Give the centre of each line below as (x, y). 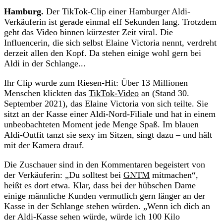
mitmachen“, (174, 175)
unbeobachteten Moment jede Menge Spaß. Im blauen (101, 124)
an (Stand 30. (164, 93)
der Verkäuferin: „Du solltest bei (64, 175)
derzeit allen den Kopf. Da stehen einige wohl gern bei (103, 53)
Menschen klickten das (46, 93)
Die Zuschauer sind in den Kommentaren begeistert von (105, 164)
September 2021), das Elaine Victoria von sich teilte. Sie (106, 103)
